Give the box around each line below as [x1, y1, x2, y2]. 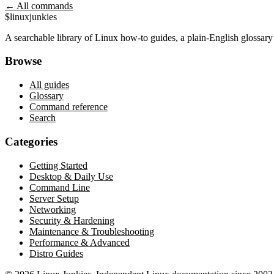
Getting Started [29, 160, 87, 171]
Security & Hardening [29, 215, 114, 226]
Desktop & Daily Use [29, 171, 113, 182]
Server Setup [29, 193, 79, 204]
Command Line [29, 182, 90, 193]
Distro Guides [29, 248, 83, 259]
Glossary [29, 91, 64, 102]
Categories [5, 135, 57, 148]
